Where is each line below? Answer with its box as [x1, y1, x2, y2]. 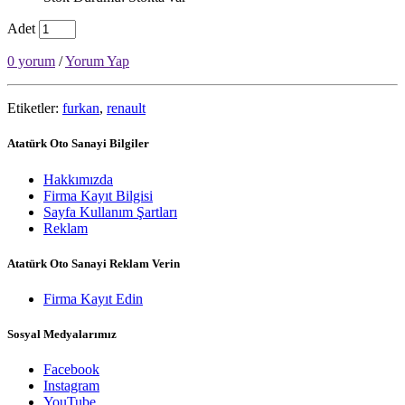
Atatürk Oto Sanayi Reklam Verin [7, 256, 180, 270]
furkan [62, 100, 99, 117]
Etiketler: [7, 100, 62, 117]
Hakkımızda [43, 171, 113, 187]
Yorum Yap [65, 53, 129, 70]
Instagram [43, 378, 99, 394]
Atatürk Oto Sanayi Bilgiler [7, 137, 149, 151]
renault [107, 100, 146, 117]
